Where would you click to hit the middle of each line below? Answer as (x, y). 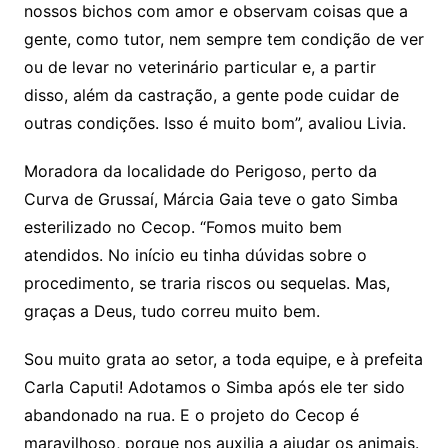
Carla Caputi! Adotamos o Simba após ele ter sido (214, 387)
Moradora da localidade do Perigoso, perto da (200, 171)
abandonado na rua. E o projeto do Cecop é (191, 415)
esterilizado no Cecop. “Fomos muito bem (182, 227)
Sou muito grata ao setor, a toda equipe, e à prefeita (223, 359)
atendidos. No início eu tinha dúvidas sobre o (195, 255)
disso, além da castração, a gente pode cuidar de (211, 95)
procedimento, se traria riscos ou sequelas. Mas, (206, 283)
